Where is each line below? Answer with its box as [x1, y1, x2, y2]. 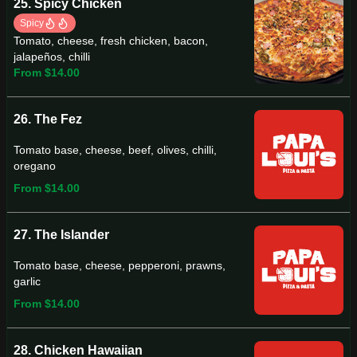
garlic [14, 275, 41, 288]
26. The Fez [14, 112, 82, 126]
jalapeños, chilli [14, 50, 90, 63]
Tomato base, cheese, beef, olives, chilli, [14, 143, 217, 156]
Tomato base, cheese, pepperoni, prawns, [14, 259, 226, 272]
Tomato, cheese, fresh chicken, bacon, [14, 34, 208, 47]
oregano [14, 159, 56, 172]
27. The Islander [14, 228, 109, 241]
